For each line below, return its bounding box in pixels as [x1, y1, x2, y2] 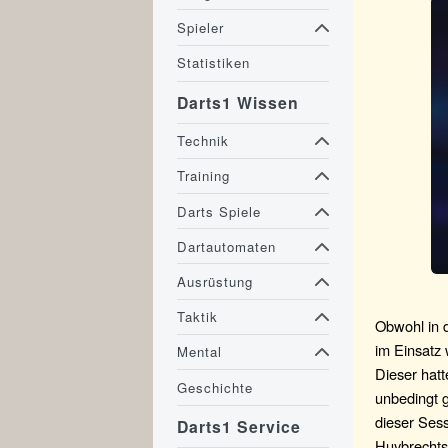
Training [177, 166, 231, 186]
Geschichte [177, 377, 254, 397]
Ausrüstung [177, 271, 254, 291]
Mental [177, 342, 223, 362]
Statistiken [177, 53, 251, 73]
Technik [177, 131, 230, 151]
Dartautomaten [177, 236, 277, 256]
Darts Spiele [177, 201, 262, 221]
